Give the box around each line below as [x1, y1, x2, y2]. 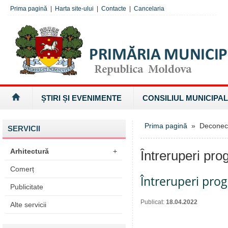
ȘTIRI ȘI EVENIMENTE [41, 94, 122, 102]
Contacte [101, 5, 126, 12]
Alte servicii [10, 201, 46, 209]
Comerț [10, 165, 34, 173]
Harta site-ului [55, 5, 94, 12]
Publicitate [10, 183, 43, 191]
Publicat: [140, 198, 166, 206]
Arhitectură [10, 147, 49, 155]
